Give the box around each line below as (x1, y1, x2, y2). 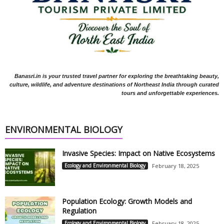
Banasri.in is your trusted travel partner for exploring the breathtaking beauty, (14, 72, 219, 79)
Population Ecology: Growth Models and (62, 196, 192, 206)
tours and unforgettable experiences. (121, 89, 219, 96)
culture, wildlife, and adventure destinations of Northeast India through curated (9, 81, 219, 87)
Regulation (62, 205, 96, 215)
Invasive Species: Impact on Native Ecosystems (62, 148, 215, 158)
